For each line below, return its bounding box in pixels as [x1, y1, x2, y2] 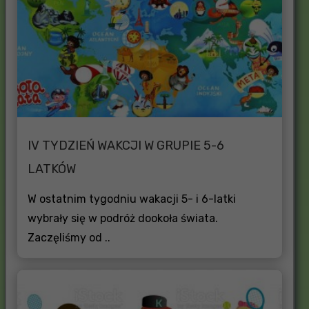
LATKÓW [27, 161, 76, 177]
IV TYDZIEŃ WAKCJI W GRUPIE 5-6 [27, 137, 224, 153]
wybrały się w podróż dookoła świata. [27, 211, 218, 225]
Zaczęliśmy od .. [27, 230, 110, 244]
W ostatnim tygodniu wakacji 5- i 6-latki [27, 192, 236, 206]
